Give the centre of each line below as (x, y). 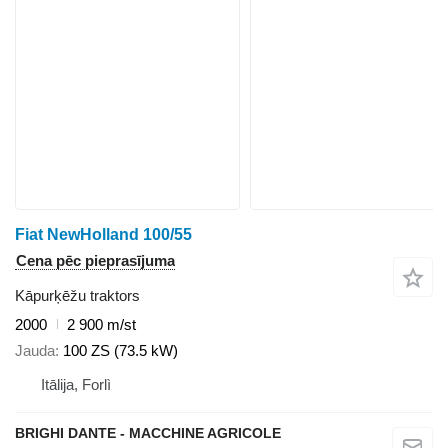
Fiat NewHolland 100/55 (103, 234)
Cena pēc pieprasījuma (95, 260)
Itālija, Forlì (76, 384)
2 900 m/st (101, 324)
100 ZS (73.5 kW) (120, 350)
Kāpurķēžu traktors (77, 295)
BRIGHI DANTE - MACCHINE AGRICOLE (148, 433)
